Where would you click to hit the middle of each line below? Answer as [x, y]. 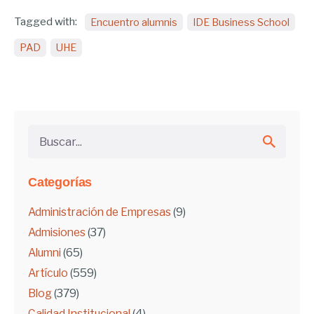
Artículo [48, 273]
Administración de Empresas [100, 212]
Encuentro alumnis [134, 22]
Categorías [60, 183]
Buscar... [47, 132]
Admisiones [57, 233]
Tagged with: [47, 21]
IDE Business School [241, 22]
